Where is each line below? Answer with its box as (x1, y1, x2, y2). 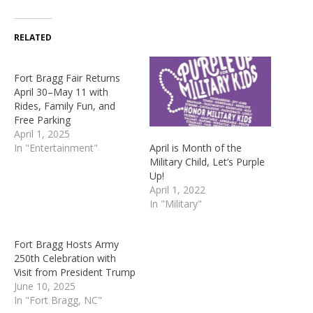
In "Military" (150, 196, 202, 210)
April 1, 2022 (150, 182, 205, 196)
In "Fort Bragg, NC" (14, 293, 102, 307)
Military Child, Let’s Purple (150, 154, 265, 168)
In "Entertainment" (14, 141, 98, 155)
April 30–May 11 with (14, 85, 108, 99)
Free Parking (14, 113, 71, 127)
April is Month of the (150, 140, 242, 154)
